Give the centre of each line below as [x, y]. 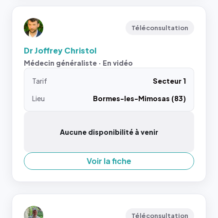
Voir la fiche [109, 161]
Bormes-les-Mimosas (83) [139, 98]
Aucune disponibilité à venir [109, 132]
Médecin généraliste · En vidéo [78, 63]
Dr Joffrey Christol [60, 50]
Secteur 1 [169, 81]
